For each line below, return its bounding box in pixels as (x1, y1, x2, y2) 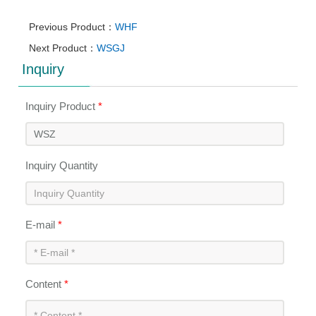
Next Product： (29, 42, 97, 54)
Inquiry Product (25, 99, 99, 112)
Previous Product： (29, 20, 116, 32)
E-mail (25, 218, 59, 231)
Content (25, 277, 65, 290)
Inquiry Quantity (25, 159, 99, 171)
